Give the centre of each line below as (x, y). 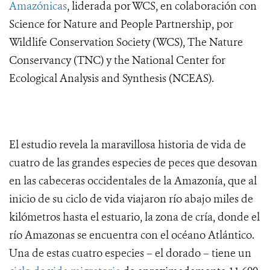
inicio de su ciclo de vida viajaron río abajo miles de (131, 199)
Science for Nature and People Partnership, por (121, 24)
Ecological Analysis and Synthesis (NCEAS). (111, 79)
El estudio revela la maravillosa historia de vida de (127, 145)
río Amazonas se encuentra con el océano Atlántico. (132, 235)
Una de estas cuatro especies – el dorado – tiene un (130, 253)
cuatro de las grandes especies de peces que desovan (133, 163)
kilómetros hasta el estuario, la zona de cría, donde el (134, 217)
